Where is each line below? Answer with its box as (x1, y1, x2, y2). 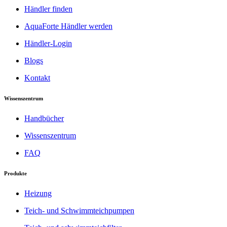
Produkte (4, 170, 27, 177)
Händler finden (24, 5, 72, 14)
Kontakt (24, 73, 50, 83)
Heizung (24, 189, 52, 198)
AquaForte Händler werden (24, 22, 112, 31)
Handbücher (24, 114, 64, 123)
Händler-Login (24, 39, 72, 48)
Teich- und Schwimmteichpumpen (24, 206, 134, 215)
